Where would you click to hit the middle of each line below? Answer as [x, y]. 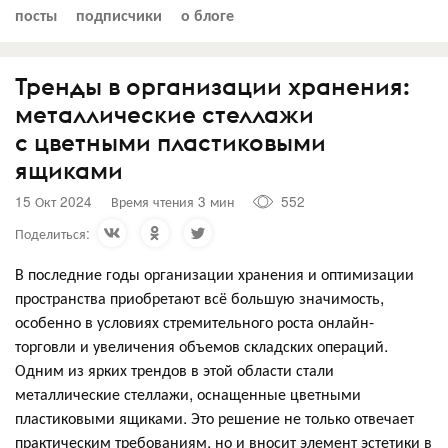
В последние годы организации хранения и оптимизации [214, 273]
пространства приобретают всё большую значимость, [199, 297]
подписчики [119, 14]
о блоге [207, 14]
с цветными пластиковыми [170, 141]
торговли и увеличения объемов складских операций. [201, 345]
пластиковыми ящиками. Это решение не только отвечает [214, 417]
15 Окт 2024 [53, 201]
